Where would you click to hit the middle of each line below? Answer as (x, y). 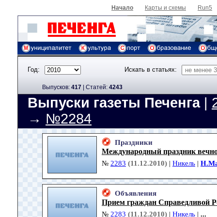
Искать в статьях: (151, 70)
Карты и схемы (165, 8)
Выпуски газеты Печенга (114, 103)
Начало (122, 8)
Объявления (136, 194)
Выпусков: (57, 87)
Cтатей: (97, 87)
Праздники (134, 143)
